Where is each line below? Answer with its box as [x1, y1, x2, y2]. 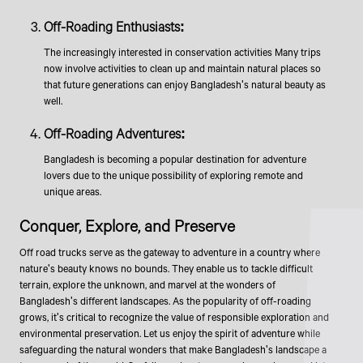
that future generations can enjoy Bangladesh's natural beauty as [43, 78, 326, 92]
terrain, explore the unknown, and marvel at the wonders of [19, 278, 275, 292]
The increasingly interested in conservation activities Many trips [43, 45, 321, 59]
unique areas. [43, 185, 101, 199]
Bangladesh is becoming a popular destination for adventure [43, 152, 306, 166]
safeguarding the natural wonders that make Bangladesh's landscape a [19, 343, 327, 357]
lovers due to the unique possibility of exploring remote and [43, 169, 303, 182]
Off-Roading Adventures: [43, 125, 186, 143]
